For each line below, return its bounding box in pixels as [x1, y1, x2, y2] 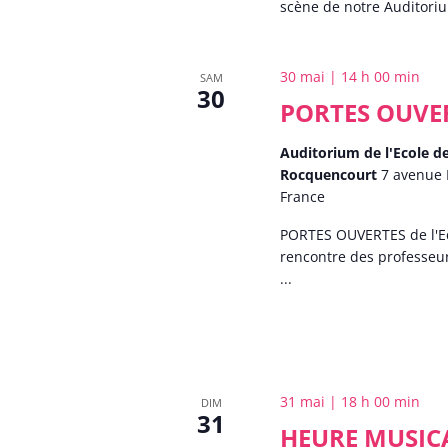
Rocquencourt [280, 165, 382, 184]
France [280, 187, 326, 206]
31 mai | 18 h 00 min [280, 392, 421, 412]
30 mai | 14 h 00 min [280, 67, 421, 86]
